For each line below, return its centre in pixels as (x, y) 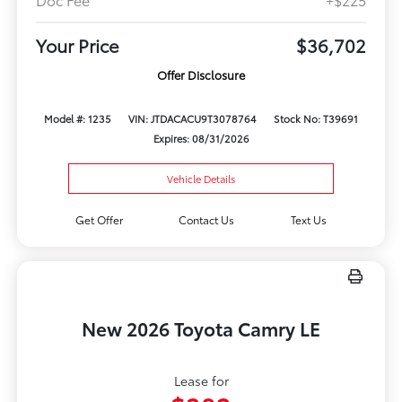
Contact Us (207, 220)
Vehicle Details (201, 179)
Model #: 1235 (78, 118)
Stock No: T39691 (315, 118)
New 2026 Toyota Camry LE (201, 328)
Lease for (201, 381)
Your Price (77, 44)
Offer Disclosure (201, 74)
